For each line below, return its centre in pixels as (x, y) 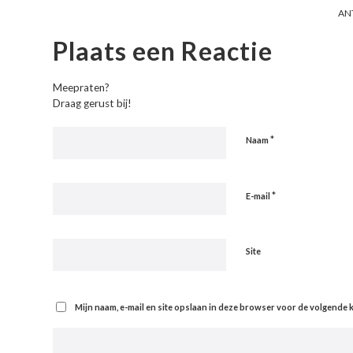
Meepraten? (81, 88)
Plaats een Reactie (163, 51)
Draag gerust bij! (92, 104)
